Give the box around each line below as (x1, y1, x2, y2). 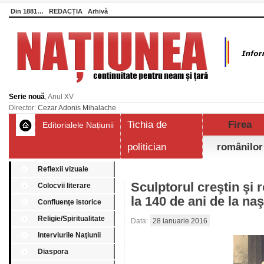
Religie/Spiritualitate (38, 214, 105, 223)
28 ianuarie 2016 (153, 217, 207, 225)
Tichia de (127, 119, 167, 130)
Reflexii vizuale (38, 165, 88, 173)
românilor (216, 141, 263, 153)
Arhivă (88, 8, 108, 15)
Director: (9, 104, 38, 112)
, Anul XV (45, 93, 74, 101)
